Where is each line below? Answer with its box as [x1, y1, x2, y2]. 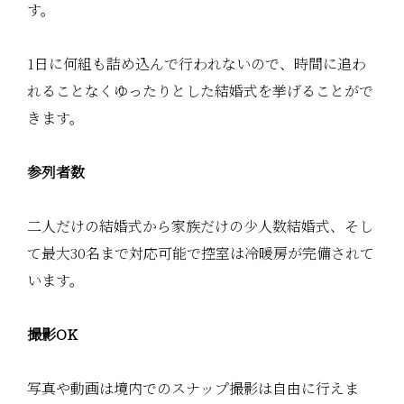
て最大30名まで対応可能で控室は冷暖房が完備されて [27, 242, 374, 263]
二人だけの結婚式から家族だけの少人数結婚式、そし [27, 215, 373, 236]
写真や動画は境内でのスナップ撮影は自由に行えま [27, 377, 359, 399]
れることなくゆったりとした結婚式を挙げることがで [27, 79, 373, 101]
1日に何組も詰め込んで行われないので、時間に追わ [27, 52, 366, 74]
